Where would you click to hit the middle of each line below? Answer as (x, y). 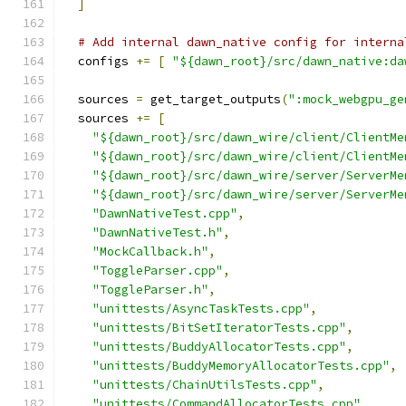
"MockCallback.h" (150, 251)
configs (100, 61)
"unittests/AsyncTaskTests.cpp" (201, 309)
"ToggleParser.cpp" (158, 271)
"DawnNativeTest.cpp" (165, 213)
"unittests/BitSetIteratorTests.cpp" (219, 328)
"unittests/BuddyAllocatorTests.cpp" (219, 347)
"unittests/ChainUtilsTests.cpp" (205, 385)
